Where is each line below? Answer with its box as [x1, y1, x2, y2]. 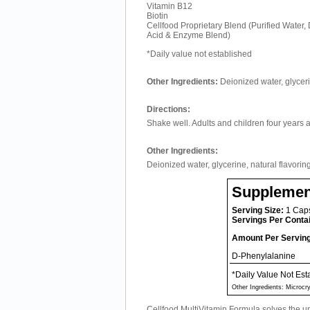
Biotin [147, 11, 168, 21]
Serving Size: [232, 206, 284, 215]
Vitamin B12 [147, 1, 192, 11]
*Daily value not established [147, 49, 252, 59]
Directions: [147, 104, 190, 114]
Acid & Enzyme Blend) [147, 30, 230, 40]
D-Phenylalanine [232, 251, 295, 261]
